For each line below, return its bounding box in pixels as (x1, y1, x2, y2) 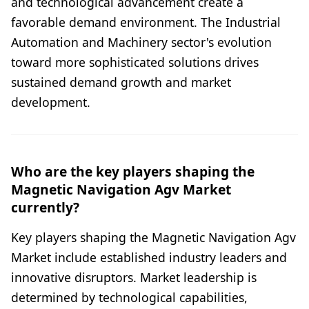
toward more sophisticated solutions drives (11, 54, 259, 71)
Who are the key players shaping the (11, 162, 255, 181)
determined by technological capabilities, (11, 289, 248, 306)
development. (11, 94, 90, 111)
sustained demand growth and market (11, 74, 231, 91)
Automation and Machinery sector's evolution (11, 34, 272, 51)
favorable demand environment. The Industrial (11, 14, 281, 31)
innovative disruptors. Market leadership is (11, 269, 257, 286)
